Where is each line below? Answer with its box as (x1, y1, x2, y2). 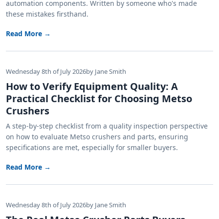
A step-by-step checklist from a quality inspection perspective (6, 121, 208, 131)
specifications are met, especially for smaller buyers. (6, 143, 178, 153)
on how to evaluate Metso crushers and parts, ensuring (6, 132, 188, 142)
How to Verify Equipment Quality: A (6, 80, 178, 93)
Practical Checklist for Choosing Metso (6, 92, 192, 106)
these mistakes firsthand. (6, 9, 88, 19)
